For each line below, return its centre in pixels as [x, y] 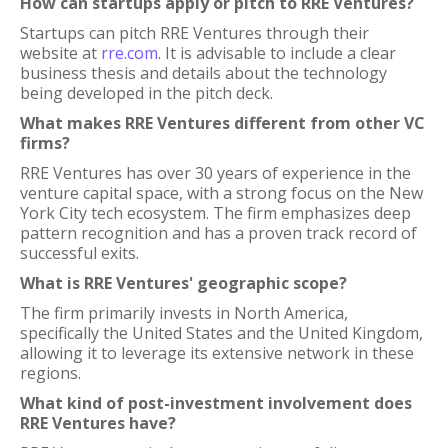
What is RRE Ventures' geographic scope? [183, 283]
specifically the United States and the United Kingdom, [221, 333]
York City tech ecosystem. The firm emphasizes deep [215, 213]
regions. [50, 373]
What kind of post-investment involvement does [216, 403]
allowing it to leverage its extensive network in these [217, 353]
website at [60, 53]
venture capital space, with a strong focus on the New [221, 193]
